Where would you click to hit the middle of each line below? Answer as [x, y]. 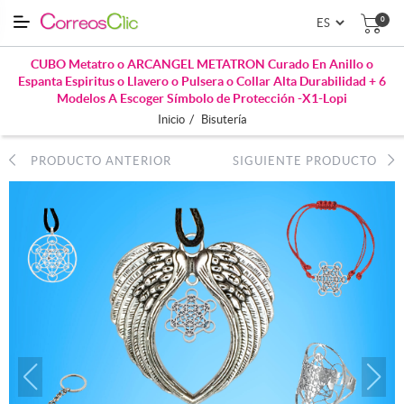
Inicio [171, 119]
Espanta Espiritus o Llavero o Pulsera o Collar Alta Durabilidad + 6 [202, 81]
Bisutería [224, 119]
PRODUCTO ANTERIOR [94, 161]
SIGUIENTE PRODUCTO [310, 161]
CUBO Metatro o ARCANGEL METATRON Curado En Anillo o [202, 64]
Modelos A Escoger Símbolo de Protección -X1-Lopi [202, 98]
